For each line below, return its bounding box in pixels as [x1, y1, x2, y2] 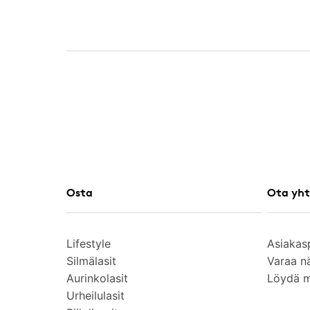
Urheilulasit [66, 288, 125, 302]
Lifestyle [66, 236, 111, 250]
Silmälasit [66, 253, 116, 268]
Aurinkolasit [66, 271, 128, 285]
